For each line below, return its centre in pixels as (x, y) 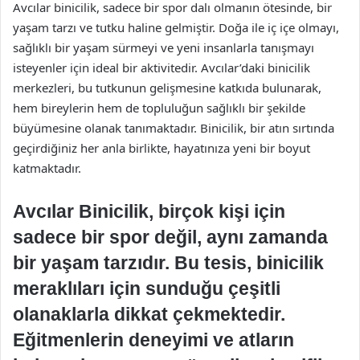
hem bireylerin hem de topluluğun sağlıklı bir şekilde (159, 108)
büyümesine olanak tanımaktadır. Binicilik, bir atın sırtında (174, 128)
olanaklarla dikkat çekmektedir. (149, 314)
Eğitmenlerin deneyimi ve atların (153, 340)
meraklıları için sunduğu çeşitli (147, 288)
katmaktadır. (47, 168)
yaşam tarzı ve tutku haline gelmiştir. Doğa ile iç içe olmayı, (176, 27)
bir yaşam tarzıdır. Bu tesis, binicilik (168, 263)
